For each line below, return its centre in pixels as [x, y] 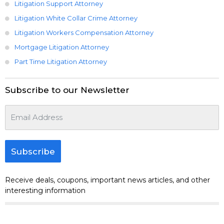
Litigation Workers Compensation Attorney [84, 32]
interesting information [45, 190]
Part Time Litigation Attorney [61, 61]
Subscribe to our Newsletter [67, 90]
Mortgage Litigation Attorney [62, 47]
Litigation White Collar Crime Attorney [76, 18]
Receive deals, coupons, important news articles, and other [107, 180]
